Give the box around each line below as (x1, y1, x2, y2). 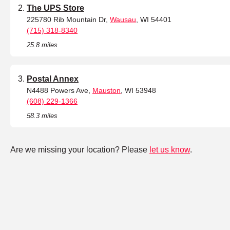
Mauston (92, 86, 121, 95)
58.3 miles (27, 112, 57, 120)
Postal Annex (27, 74, 79, 84)
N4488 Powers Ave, (27, 86, 92, 95)
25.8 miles (27, 41, 57, 49)
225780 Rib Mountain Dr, (27, 15, 110, 24)
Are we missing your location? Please (10, 145, 149, 155)
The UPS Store (27, 4, 84, 13)
